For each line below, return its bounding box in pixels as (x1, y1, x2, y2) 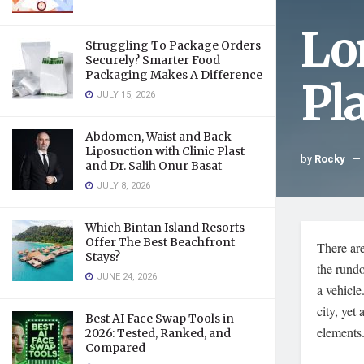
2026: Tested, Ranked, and (85, 326, 231, 340)
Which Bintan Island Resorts (85, 220, 245, 235)
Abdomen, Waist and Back (85, 129, 232, 144)
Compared (85, 340, 145, 355)
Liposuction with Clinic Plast (85, 144, 245, 158)
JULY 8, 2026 (94, 179, 150, 193)
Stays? (85, 249, 120, 264)
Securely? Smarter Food (85, 53, 220, 67)
